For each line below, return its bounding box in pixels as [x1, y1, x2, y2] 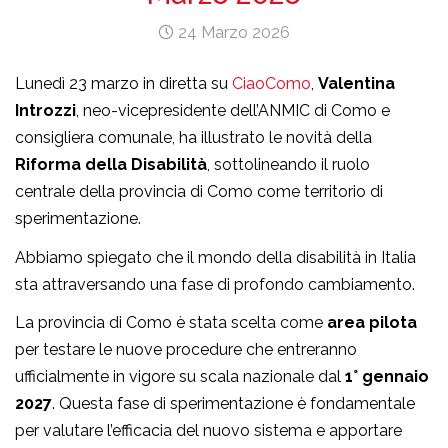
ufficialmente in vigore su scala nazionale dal [15, 367, 345, 387]
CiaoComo [232, 74, 311, 94]
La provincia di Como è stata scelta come [15, 313, 327, 333]
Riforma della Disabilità [15, 155, 207, 175]
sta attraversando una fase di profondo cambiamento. [15, 274, 415, 294]
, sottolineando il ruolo [207, 155, 370, 175]
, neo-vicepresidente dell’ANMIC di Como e [76, 101, 390, 121]
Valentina [318, 74, 395, 94]
